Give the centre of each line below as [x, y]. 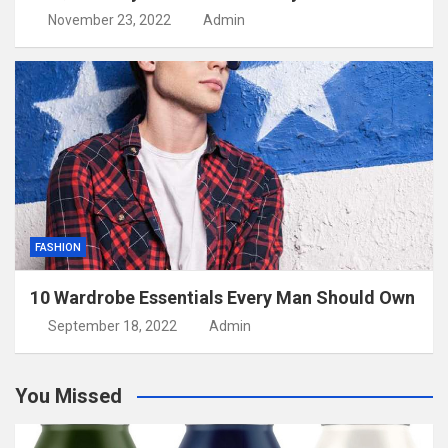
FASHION [58, 247]
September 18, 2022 [112, 325]
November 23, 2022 [109, 19]
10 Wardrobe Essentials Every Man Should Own [222, 297]
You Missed [68, 395]
